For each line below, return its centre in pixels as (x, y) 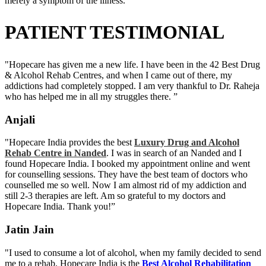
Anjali (20, 119)
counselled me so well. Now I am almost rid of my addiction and (126, 185)
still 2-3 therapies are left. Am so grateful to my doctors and (115, 196)
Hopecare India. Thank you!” (60, 207)
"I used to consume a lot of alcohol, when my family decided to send (133, 252)
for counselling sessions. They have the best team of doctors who (126, 175)
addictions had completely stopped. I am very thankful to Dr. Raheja (132, 85)
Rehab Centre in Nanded (56, 153)
